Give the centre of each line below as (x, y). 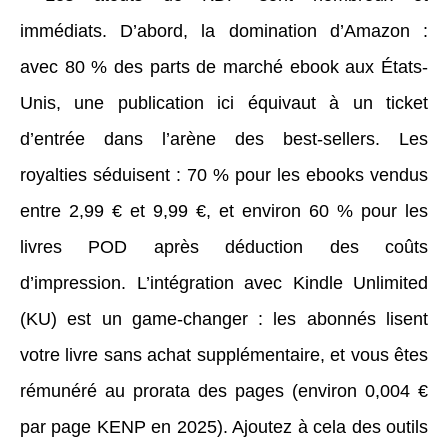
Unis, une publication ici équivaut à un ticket (224, 102)
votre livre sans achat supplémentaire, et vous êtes (224, 354)
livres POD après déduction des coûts (224, 246)
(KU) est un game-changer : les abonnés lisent (224, 318)
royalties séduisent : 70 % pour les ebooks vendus (224, 174)
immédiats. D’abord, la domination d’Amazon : (224, 30)
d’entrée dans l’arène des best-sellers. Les (224, 138)
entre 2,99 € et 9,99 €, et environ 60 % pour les (224, 210)
